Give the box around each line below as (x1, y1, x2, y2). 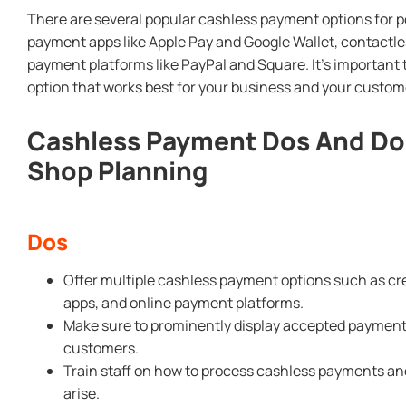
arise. (63, 382, 100, 403)
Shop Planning (27, 152, 208, 188)
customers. (63, 337, 139, 358)
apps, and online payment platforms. (63, 292, 304, 313)
